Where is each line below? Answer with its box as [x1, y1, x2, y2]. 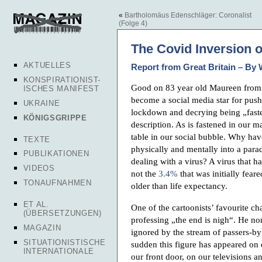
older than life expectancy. [131, 181, 227, 191]
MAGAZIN [23, 223, 61, 233]
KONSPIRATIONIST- [23, 75, 101, 84]
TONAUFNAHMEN [23, 178, 92, 187]
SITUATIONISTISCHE [23, 237, 106, 247]
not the [131, 168, 158, 179]
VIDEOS [23, 164, 55, 173]
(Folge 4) [119, 19, 147, 27]
